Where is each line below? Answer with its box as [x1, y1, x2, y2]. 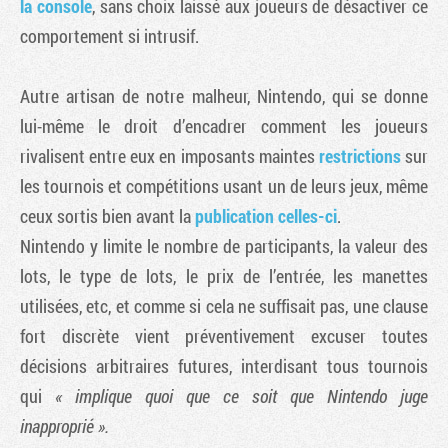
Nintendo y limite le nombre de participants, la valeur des [20, 233, 428, 258]
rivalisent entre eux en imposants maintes [20, 143, 319, 168]
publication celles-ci [195, 203, 337, 228]
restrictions [318, 143, 401, 168]
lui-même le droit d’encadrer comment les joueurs [20, 113, 428, 138]
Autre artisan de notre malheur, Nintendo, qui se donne [20, 83, 428, 108]
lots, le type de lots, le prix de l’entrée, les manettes [20, 263, 428, 288]
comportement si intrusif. [20, 23, 199, 48]
